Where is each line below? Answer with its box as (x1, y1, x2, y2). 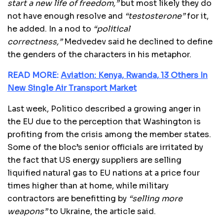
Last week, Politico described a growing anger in (7, 103, 201, 114)
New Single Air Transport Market (7, 82, 137, 93)
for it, (185, 10, 209, 21)
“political (93, 23, 130, 34)
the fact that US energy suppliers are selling (7, 154, 182, 165)
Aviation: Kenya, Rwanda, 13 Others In (61, 70, 208, 80)
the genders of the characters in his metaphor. (7, 49, 191, 60)
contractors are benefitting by (7, 193, 129, 204)
